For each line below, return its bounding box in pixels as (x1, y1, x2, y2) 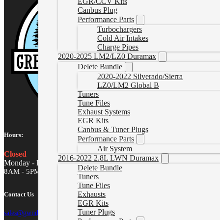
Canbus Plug (78, 6, 117, 14)
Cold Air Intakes (97, 34, 148, 42)
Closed (4, 150, 27, 159)
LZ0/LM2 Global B (97, 81, 159, 89)
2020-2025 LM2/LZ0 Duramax (58, 52, 156, 60)
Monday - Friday (4, 159, 56, 167)
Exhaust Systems (78, 108, 130, 116)
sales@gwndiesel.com (4, 209, 64, 217)
